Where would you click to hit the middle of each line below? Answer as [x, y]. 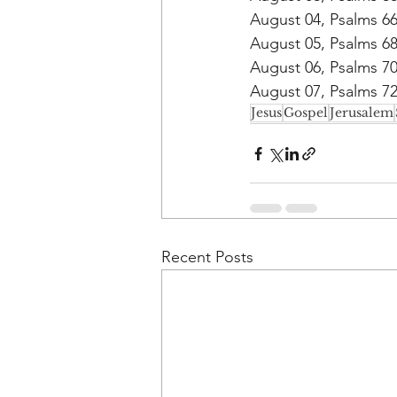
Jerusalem [362, 113]
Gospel [306, 113]
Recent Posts [207, 257]
